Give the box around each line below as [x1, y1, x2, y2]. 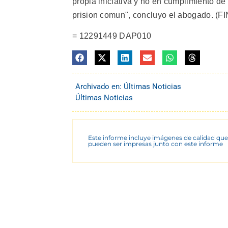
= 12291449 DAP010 [72, 32, 152, 41]
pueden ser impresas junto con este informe [88, 140, 223, 148]
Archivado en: [75, 82, 124, 92]
